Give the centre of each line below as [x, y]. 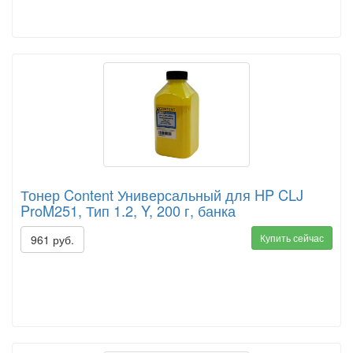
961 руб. [52, 239]
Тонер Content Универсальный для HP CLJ [162, 194]
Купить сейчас [292, 237]
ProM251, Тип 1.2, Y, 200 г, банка [128, 210]
